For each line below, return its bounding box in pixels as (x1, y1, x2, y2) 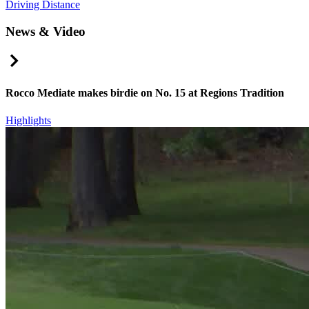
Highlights (6, 114, 51, 126)
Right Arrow (22, 51, 78, 63)
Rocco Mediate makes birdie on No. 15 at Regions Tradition (6, 87, 284, 99)
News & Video (6, 23, 86, 39)
